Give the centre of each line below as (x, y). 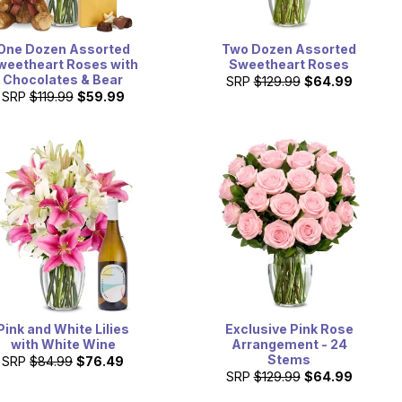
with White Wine (63, 345)
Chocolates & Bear (63, 79)
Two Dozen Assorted (289, 48)
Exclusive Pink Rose (289, 329)
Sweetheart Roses (289, 64)
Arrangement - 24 (289, 345)
